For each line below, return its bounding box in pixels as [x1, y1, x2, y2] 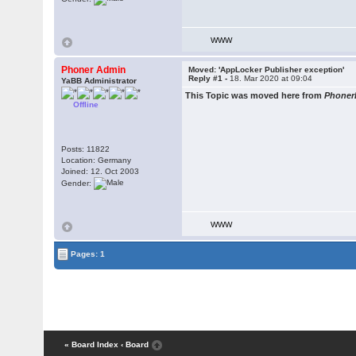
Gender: [61, 178, 95, 188]
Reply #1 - [188, 74, 230, 83]
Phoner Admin [61, 64, 126, 75]
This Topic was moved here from [185, 91, 325, 100]
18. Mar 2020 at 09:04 [230, 74, 313, 83]
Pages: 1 [68, 249, 106, 258]
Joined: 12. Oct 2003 [61, 167, 140, 176]
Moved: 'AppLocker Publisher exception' [188, 65, 345, 74]
